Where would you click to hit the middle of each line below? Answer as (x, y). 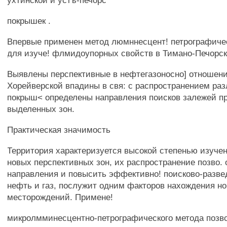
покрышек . (29, 21)
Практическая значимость (59, 130)
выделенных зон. (41, 109)
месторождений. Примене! (60, 197)
